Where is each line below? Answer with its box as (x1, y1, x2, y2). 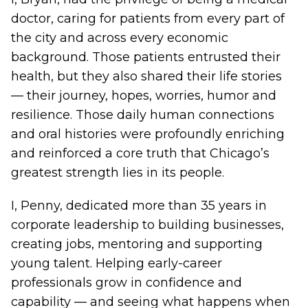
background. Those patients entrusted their (11, 49, 280, 65)
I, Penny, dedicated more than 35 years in (11, 198, 267, 213)
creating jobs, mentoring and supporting (11, 236, 263, 252)
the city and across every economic (11, 30, 228, 45)
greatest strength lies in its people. (11, 165, 224, 180)
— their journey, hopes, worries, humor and (11, 88, 276, 103)
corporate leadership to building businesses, (11, 217, 284, 232)
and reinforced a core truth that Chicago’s (11, 146, 269, 161)
